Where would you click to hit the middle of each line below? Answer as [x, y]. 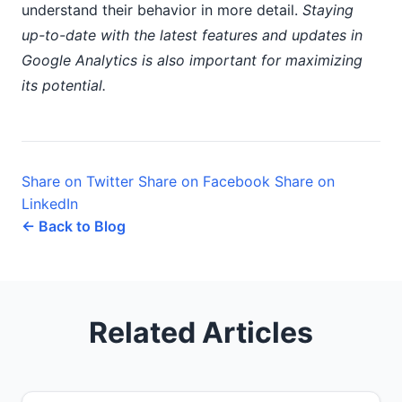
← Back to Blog [74, 226]
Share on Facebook [204, 181]
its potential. [64, 85]
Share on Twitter [78, 181]
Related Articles [201, 332]
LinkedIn [50, 204]
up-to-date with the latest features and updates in [192, 35]
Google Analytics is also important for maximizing [192, 60]
